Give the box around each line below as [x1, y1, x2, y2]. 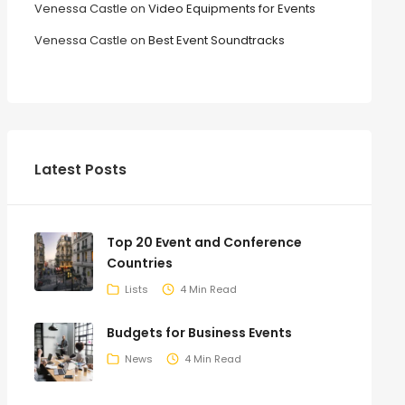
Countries [106, 254, 173, 272]
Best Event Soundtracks [147, 32, 285, 49]
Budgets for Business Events [106, 324, 292, 342]
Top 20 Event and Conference [106, 233, 302, 251]
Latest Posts [33, 159, 127, 180]
